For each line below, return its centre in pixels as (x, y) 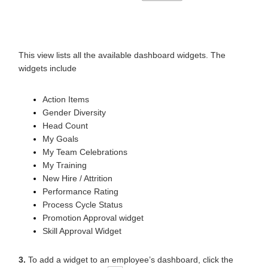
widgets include (48, 68)
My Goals (70, 138)
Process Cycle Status (92, 204)
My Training (74, 165)
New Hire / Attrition (87, 178)
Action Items (75, 99)
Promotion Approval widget (103, 217)
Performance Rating (90, 191)
